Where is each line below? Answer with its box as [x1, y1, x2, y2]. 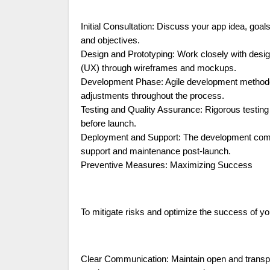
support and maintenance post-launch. [81, 146, 231, 157]
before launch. [81, 119, 136, 129]
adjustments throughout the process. [81, 91, 224, 101]
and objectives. [81, 36, 140, 46]
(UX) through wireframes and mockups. [81, 63, 236, 74]
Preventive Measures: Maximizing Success [81, 160, 253, 171]
